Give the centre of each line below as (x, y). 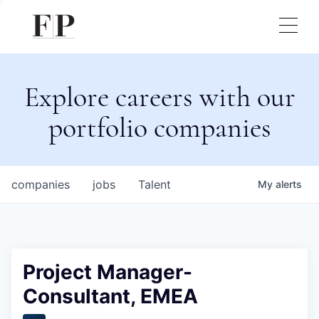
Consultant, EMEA (110, 296)
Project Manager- (108, 272)
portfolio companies (159, 127)
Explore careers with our (159, 97)
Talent (155, 184)
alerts (289, 184)
